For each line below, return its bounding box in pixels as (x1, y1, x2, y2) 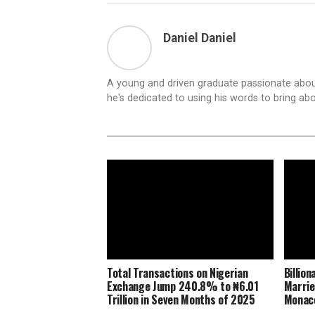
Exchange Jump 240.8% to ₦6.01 (107, 278, 259, 295)
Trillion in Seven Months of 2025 (107, 291, 255, 309)
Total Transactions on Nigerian (107, 264, 248, 282)
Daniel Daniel (163, 31, 236, 46)
